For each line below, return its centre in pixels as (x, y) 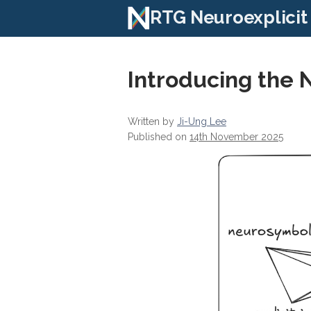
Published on (159, 137)
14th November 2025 (236, 137)
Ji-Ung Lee (202, 122)
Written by (152, 122)
